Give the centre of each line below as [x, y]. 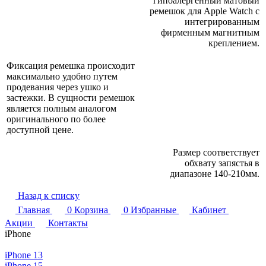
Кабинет [209, 210]
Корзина [91, 210]
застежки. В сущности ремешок [71, 97]
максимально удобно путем [62, 76]
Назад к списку [49, 195]
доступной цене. [40, 129]
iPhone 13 [24, 255]
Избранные [153, 210]
